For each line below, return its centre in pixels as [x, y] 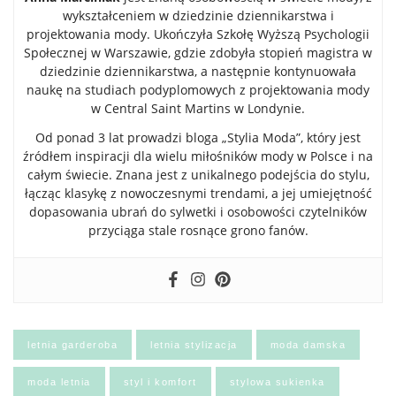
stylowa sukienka [277, 382]
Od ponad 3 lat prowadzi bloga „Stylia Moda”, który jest [198, 138]
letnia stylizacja [194, 345]
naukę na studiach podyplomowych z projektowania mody [198, 90]
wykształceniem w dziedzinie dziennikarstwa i [198, 16]
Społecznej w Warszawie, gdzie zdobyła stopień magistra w [198, 53]
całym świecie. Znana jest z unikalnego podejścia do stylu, [198, 175]
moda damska [308, 345]
